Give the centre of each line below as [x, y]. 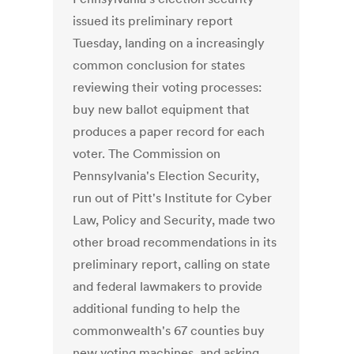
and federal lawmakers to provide [168, 286]
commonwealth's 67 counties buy [169, 331]
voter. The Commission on [147, 154]
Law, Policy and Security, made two [174, 220]
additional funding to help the [157, 309]
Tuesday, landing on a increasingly [169, 43]
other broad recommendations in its [175, 242]
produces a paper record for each [169, 132]
